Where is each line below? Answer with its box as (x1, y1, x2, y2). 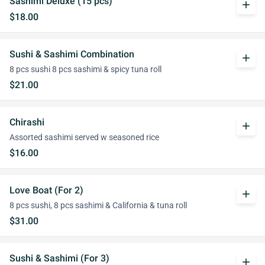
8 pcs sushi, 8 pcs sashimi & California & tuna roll (9, 201, 187, 211)
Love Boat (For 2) (9, 185, 83, 196)
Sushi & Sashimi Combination (9, 49, 134, 60)
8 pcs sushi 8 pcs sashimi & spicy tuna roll (9, 64, 161, 75)
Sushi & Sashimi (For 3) (9, 253, 109, 264)
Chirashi (9, 117, 44, 128)
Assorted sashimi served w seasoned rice (9, 132, 159, 143)
